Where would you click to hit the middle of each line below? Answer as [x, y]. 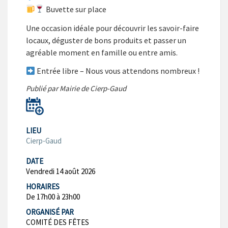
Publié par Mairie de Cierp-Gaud [76, 89]
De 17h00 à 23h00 [53, 197]
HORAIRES [43, 187]
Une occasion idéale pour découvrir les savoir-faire [112, 28]
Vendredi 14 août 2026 [61, 172]
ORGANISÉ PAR [50, 212]
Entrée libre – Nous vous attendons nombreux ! [118, 71]
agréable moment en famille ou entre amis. [102, 52]
